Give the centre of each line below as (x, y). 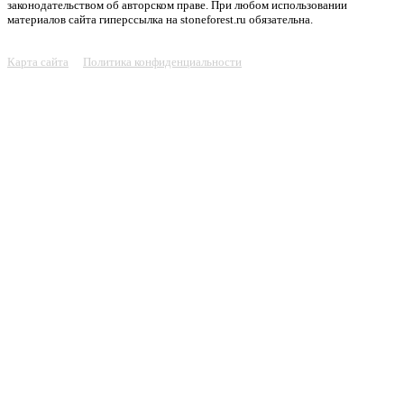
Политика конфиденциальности (162, 62)
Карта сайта (38, 62)
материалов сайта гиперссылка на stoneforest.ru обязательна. (160, 20)
